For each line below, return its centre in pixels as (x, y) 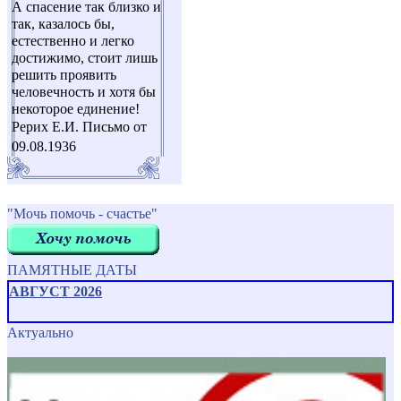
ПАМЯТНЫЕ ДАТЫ (72, 270)
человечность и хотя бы (84, 92)
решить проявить (64, 75)
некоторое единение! (76, 109)
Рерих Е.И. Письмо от (79, 127)
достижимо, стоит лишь (85, 58)
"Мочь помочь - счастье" (82, 214)
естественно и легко (73, 41)
